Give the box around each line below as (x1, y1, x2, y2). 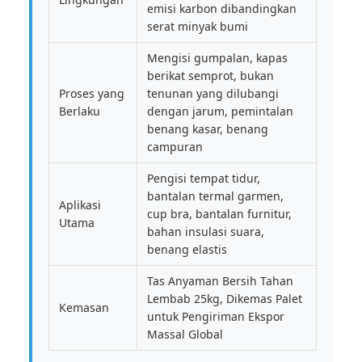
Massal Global (147, 326, 223, 342)
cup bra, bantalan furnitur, (147, 206, 292, 221)
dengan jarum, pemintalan (147, 103, 293, 119)
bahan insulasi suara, (147, 224, 264, 239)
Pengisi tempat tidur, (147, 170, 260, 186)
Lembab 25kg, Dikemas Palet (147, 291, 302, 306)
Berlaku (59, 103, 100, 119)
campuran (147, 139, 203, 154)
